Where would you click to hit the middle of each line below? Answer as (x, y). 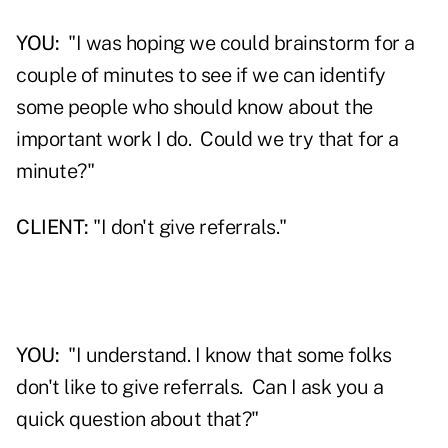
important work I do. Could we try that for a (207, 139)
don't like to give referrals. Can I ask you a (199, 387)
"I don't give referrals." (187, 227)
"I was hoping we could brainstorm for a (237, 43)
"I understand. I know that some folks (225, 355)
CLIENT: (52, 227)
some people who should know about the (194, 107)
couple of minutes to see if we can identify (201, 75)
